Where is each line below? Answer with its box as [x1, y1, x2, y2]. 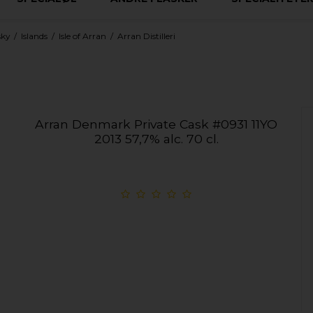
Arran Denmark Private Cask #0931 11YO [35, 117, 278, 132]
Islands [21, 30, 48, 41]
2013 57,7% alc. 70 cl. [94, 131, 219, 147]
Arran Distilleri [117, 30, 176, 41]
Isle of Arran [59, 30, 107, 41]
